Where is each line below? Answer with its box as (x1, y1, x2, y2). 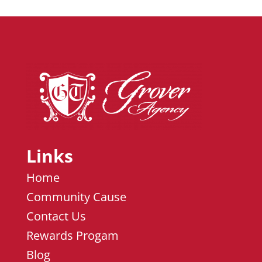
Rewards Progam (26, 227, 119, 244)
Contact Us (26, 208, 86, 225)
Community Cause (26, 189, 126, 205)
